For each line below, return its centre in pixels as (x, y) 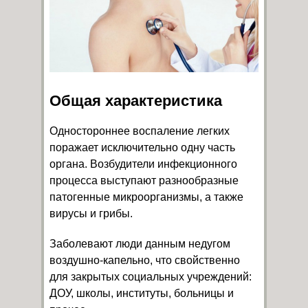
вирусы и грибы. (91, 214)
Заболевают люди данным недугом (140, 244)
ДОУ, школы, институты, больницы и (142, 294)
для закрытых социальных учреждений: (151, 277)
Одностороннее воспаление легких (140, 131)
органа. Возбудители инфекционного (143, 164)
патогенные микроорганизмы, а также (146, 197)
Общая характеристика (136, 101)
